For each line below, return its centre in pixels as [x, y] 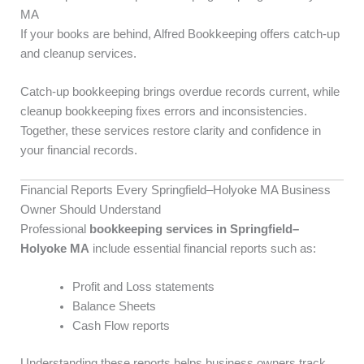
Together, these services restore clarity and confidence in [171, 131]
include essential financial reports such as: [203, 248]
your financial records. [79, 151]
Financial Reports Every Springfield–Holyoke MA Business [175, 190]
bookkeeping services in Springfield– [194, 229]
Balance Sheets [114, 307]
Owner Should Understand [91, 209]
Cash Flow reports [121, 326]
